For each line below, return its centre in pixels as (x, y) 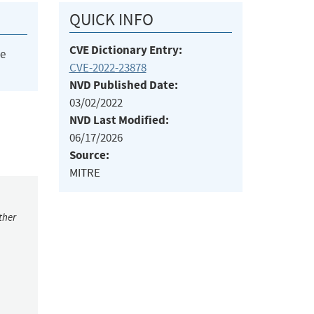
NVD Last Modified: (119, 121)
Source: (89, 156)
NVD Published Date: (123, 86)
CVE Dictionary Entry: (125, 50)
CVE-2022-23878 (108, 68)
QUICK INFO (111, 20)
